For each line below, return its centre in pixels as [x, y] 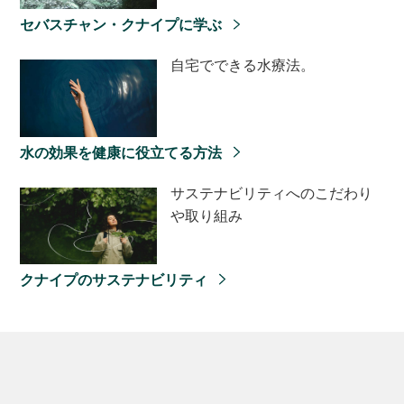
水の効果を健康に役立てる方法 [122, 152]
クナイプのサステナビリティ [115, 280]
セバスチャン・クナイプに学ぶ [122, 25]
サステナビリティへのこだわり [271, 193]
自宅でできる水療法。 [242, 65]
